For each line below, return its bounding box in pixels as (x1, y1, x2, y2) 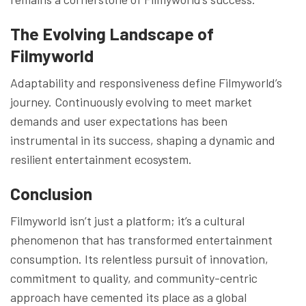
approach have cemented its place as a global (10, 289, 247, 305)
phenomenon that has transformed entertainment (10, 232, 273, 247)
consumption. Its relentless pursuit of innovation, (10, 251, 268, 266)
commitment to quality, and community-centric (10, 270, 258, 286)
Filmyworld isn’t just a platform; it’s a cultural (10, 212, 245, 228)
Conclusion (10, 182, 92, 204)
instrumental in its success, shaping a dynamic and (10, 132, 275, 148)
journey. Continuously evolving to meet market (10, 94, 252, 109)
